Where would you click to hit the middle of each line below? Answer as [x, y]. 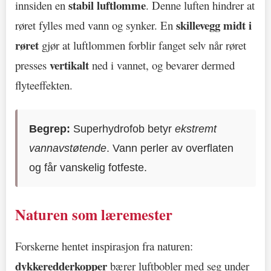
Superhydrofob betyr [123, 129]
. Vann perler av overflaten [170, 148]
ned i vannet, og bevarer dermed [162, 65]
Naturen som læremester [94, 214]
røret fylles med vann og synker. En [96, 25]
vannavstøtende [68, 148]
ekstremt [196, 129]
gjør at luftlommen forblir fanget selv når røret [142, 45]
